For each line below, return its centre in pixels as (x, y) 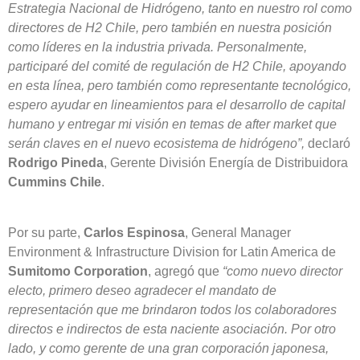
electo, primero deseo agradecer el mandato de (142, 290)
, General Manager (238, 232)
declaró (327, 144)
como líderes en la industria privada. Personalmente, (157, 47)
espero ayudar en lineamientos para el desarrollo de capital (177, 105)
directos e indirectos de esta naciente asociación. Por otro (172, 329)
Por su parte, (46, 232)
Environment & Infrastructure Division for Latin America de (172, 252)
